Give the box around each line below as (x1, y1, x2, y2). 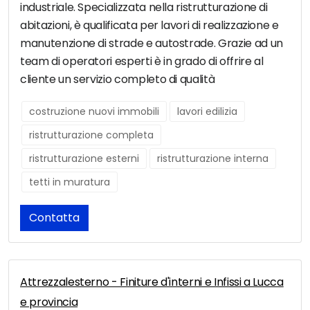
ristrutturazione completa (29, 128, 154, 143)
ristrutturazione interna (157, 152, 268, 166)
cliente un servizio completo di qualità (20, 71, 215, 88)
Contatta (29, 210, 80, 226)
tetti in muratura (29, 175, 110, 190)
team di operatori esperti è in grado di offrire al (20, 53, 264, 70)
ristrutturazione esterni (29, 152, 139, 166)
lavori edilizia (177, 104, 237, 119)
